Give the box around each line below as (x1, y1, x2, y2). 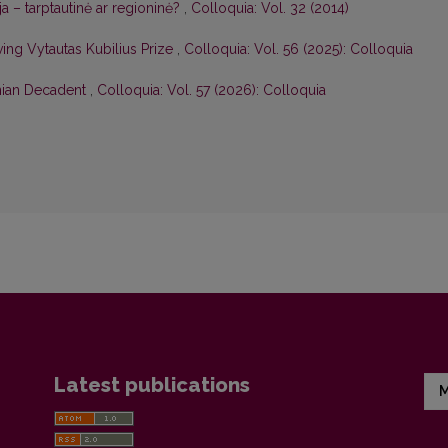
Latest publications (54, 373, 250, 398)
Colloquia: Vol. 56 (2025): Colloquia (184, 41, 413, 58)
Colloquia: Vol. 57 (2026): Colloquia (97, 82, 326, 99)
